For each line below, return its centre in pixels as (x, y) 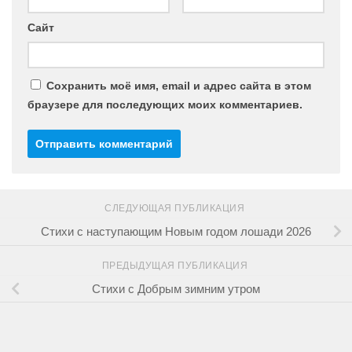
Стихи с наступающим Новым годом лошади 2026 (176, 231)
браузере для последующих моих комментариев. (165, 105)
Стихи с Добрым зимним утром (176, 288)
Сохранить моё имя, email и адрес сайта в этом (179, 86)
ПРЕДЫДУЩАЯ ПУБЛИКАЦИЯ (176, 265)
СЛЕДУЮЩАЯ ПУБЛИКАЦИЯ (176, 209)
